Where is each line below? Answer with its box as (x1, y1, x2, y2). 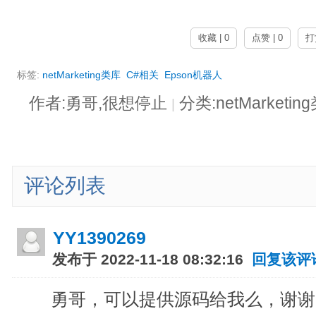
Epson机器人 (164, 69, 223, 81)
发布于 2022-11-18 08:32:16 (48, 250, 253, 267)
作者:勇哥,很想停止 (28, 94, 171, 112)
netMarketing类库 (42, 69, 121, 81)
